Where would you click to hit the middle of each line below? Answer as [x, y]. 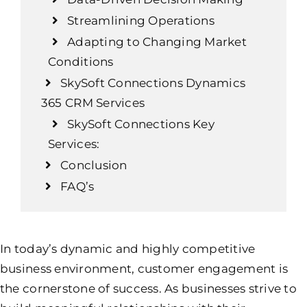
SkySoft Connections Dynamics [153, 83]
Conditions [81, 61]
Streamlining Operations [141, 20]
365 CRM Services [93, 102]
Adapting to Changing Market [157, 41]
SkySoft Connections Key [141, 124]
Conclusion [94, 165]
